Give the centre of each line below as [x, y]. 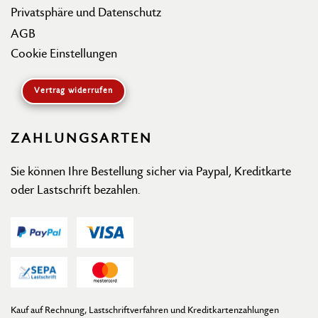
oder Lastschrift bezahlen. [76, 190]
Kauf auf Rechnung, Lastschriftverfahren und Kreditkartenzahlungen [145, 310]
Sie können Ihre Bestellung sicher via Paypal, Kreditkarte [151, 172]
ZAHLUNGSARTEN [82, 139]
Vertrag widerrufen [73, 91]
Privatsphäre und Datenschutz [86, 13]
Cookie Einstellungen [64, 54]
